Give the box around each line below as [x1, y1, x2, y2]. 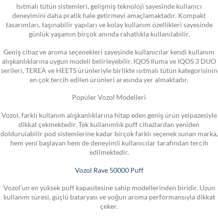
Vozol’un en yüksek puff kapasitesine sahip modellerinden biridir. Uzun [3, 183, 215, 192]
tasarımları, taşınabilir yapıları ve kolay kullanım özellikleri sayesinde [5, 20, 213, 29]
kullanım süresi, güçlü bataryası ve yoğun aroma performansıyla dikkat [3, 193, 215, 201]
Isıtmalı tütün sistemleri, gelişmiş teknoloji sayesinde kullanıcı [16, 2, 202, 10]
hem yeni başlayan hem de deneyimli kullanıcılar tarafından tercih [10, 139, 208, 147]
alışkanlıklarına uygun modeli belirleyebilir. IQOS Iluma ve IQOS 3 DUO [2, 57, 216, 65]
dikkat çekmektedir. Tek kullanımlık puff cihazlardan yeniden [18, 120, 200, 128]
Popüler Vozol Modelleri [72, 93, 146, 101]
